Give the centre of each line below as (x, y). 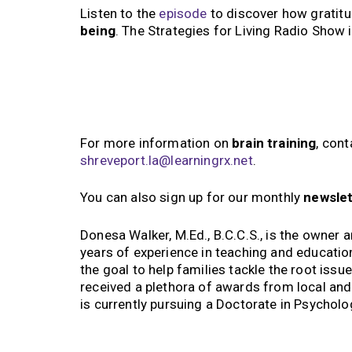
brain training (274, 143)
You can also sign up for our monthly (192, 198)
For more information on (156, 143)
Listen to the (120, 14)
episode (183, 14)
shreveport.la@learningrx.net (167, 160)
